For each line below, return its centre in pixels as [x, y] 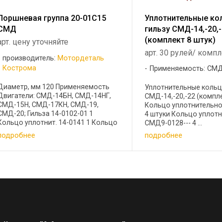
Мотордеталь [81, 58]
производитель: [30, 58]
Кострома [19, 68]
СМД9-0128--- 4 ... [174, 123]
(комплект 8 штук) [180, 40]
